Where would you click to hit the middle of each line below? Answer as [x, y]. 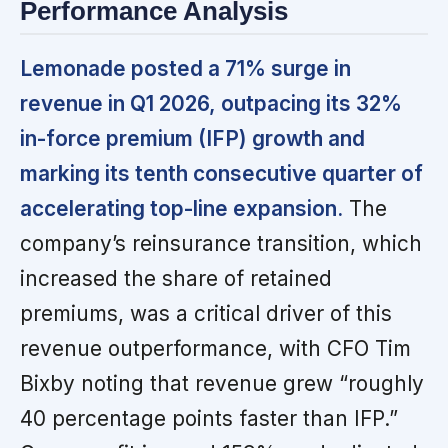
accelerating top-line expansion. [181, 208]
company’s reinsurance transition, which [221, 243]
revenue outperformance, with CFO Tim [215, 348]
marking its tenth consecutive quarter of [221, 173]
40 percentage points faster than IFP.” [209, 418]
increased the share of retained [176, 278]
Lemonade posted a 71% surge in [185, 68]
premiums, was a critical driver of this [206, 313]
